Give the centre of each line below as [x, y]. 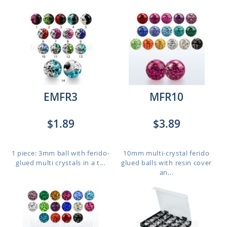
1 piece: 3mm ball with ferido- [61, 153]
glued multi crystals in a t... [61, 163]
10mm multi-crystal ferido [166, 153]
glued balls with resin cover [166, 163]
